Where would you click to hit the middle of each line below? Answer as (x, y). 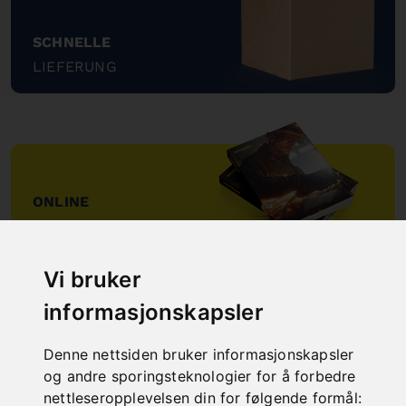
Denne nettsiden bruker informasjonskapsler (199, 354)
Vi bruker (92, 279)
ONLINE (61, 202)
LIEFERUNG (75, 67)
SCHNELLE (72, 43)
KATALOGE (72, 227)
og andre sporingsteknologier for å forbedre (200, 376)
